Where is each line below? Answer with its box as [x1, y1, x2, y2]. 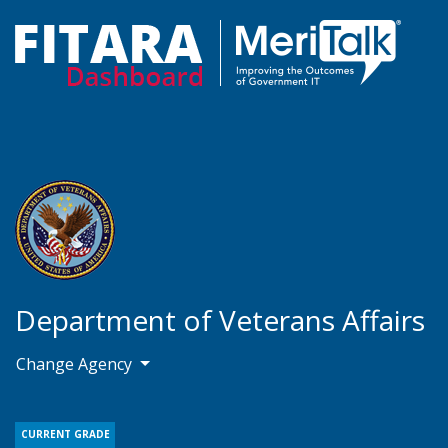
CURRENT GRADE [20, 427, 110, 441]
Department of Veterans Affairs [15, 301, 425, 339]
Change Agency [16, 353, 136, 375]
